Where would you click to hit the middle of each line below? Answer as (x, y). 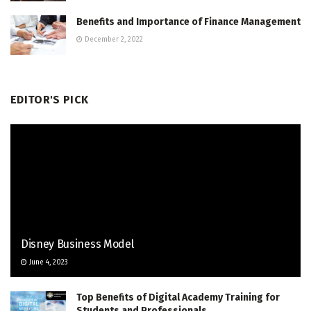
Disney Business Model (77, 244)
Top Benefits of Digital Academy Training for (178, 298)
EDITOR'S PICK (50, 100)
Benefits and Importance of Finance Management (188, 22)
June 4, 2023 (48, 263)
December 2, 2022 (113, 40)
